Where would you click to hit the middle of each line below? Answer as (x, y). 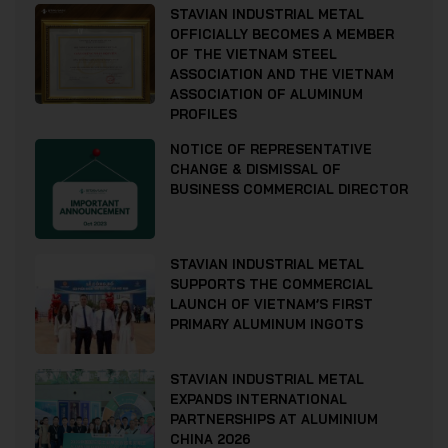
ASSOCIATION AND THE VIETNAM (282, 73)
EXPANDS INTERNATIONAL (258, 398)
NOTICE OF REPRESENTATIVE (271, 148)
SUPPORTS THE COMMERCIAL (271, 283)
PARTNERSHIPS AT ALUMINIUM (274, 418)
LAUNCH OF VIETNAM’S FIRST (271, 303)
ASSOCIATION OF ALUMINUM (266, 93)
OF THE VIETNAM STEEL (253, 53)
